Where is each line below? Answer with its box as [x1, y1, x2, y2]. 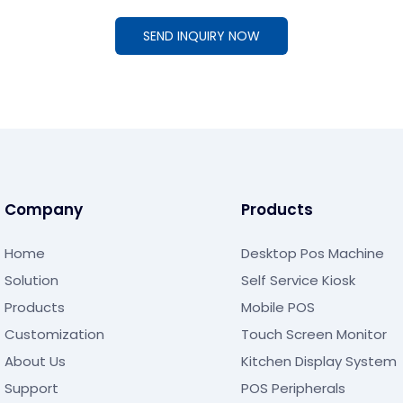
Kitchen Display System [240, 352, 397, 372]
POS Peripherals [240, 379, 345, 399]
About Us [4, 352, 66, 372]
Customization [4, 325, 104, 345]
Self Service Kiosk [240, 271, 355, 291]
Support [4, 379, 58, 399]
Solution [4, 271, 58, 291]
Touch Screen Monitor [240, 325, 387, 345]
